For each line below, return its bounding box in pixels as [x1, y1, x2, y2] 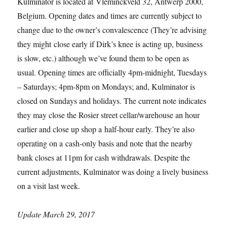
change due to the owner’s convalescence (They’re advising [17, 24, 207, 35]
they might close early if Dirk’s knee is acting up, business [17, 38, 203, 49]
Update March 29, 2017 [17, 208, 95, 219]
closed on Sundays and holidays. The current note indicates [17, 95, 207, 106]
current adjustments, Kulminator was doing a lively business [17, 166, 209, 177]
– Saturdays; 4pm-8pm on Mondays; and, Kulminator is [17, 81, 196, 92]
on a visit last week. [17, 180, 81, 191]
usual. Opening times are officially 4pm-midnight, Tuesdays [17, 66, 207, 78]
